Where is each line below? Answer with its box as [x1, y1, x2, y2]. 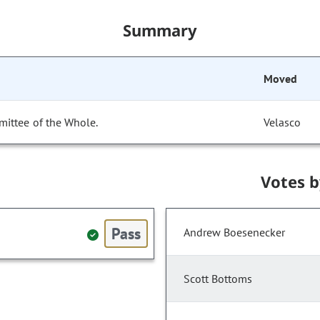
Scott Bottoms [184, 271, 252, 286]
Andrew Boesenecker [184, 225, 285, 240]
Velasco [264, 115, 301, 130]
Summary [122, 19, 198, 41]
